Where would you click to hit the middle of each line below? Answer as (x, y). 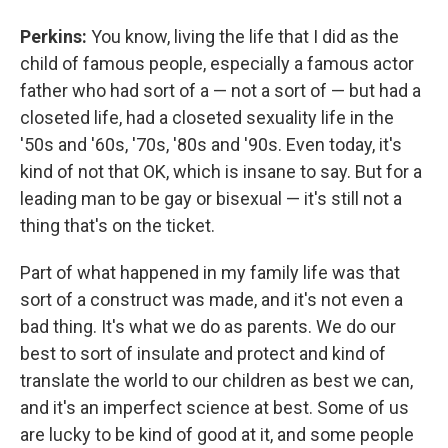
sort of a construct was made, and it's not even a (211, 299)
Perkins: (53, 36)
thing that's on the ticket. (117, 225)
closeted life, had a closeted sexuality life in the (207, 117)
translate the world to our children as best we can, (216, 380)
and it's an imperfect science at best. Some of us (214, 407)
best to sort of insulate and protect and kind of (203, 353)
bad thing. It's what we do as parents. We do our (208, 326)
